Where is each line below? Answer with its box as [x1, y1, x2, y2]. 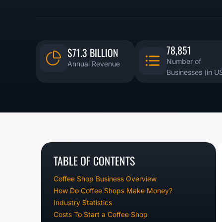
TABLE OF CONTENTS [54, 152, 135, 168]
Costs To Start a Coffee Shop [54, 210, 148, 219]
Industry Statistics [54, 198, 112, 207]
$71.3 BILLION [67, 45, 118, 60]
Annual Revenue [67, 59, 120, 68]
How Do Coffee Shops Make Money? [54, 186, 172, 195]
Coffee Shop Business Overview [54, 174, 157, 183]
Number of [166, 56, 201, 65]
